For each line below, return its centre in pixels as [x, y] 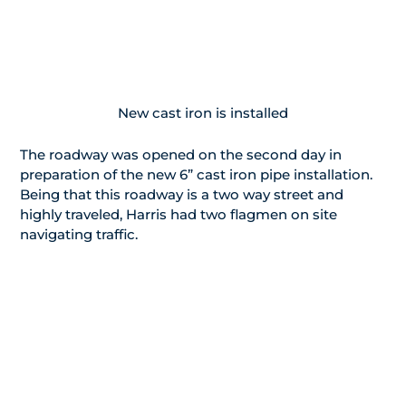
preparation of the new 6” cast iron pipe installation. [196, 175]
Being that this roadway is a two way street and [182, 195]
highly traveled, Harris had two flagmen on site [179, 215]
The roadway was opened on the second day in [181, 155]
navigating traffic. [79, 235]
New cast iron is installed [203, 113]
